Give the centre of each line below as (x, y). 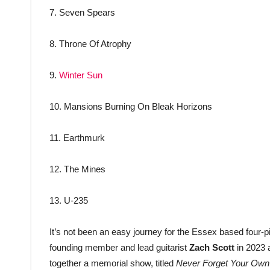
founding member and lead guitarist (119, 248)
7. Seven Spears (82, 13)
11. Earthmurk (77, 138)
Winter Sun (81, 75)
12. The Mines (77, 169)
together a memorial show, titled (113, 263)
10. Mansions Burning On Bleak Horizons (131, 107)
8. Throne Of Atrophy (90, 44)
